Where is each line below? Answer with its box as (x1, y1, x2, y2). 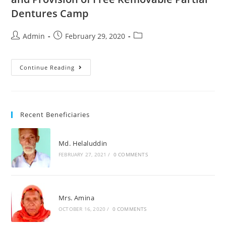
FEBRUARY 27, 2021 (58, 150, 107, 158)
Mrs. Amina (58, 193, 94, 203)
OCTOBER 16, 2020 (58, 205, 106, 213)
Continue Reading (20, 64, 75, 72)
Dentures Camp (11, 7, 89, 21)
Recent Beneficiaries (20, 110, 90, 120)
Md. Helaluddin (58, 138, 107, 148)
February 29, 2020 (65, 31, 126, 41)
